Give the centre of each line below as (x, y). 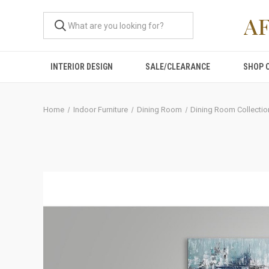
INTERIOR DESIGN (82, 67)
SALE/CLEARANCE (178, 67)
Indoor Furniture (100, 110)
